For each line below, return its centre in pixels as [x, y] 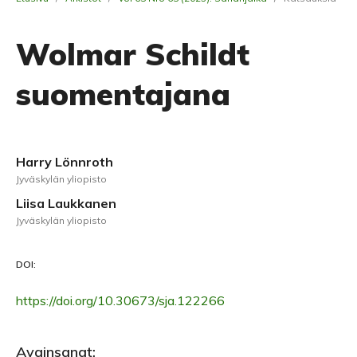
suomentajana [123, 94]
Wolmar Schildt [133, 54]
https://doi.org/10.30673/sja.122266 [120, 300]
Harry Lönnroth [65, 162]
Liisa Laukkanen [66, 203]
